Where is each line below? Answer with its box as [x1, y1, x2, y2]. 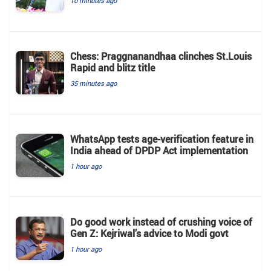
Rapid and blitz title [70, 60, 155, 74]
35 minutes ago [70, 78, 117, 88]
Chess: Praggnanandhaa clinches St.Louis [70, 49, 252, 63]
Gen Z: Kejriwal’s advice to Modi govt [70, 226, 229, 240]
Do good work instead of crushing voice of [70, 215, 252, 229]
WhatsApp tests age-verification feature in [70, 132, 253, 146]
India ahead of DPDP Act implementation [70, 143, 248, 157]
